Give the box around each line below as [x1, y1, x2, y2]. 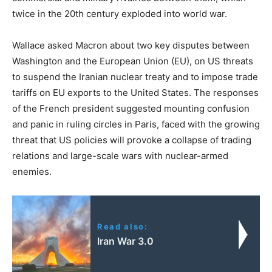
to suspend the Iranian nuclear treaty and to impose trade [12, 70, 258, 83]
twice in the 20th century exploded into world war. [12, 7, 227, 19]
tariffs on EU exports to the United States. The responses [12, 86, 259, 98]
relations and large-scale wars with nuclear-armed [12, 149, 228, 161]
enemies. [12, 165, 52, 177]
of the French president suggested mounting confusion [12, 102, 250, 114]
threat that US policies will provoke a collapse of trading [12, 134, 251, 146]
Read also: [97, 221, 148, 231]
